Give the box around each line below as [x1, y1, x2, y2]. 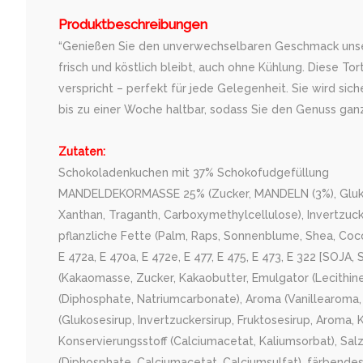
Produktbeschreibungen [58, 16, 207, 32]
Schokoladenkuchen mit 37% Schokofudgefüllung [58, 165, 329, 179]
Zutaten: [58, 144, 109, 158]
